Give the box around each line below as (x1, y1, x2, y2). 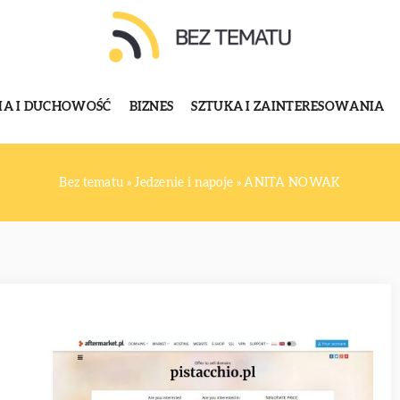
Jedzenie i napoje (134, 177, 234, 189)
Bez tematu (59, 177, 124, 189)
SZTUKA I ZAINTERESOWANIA (191, 101, 385, 113)
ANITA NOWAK (244, 177, 341, 189)
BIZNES (129, 101, 174, 113)
